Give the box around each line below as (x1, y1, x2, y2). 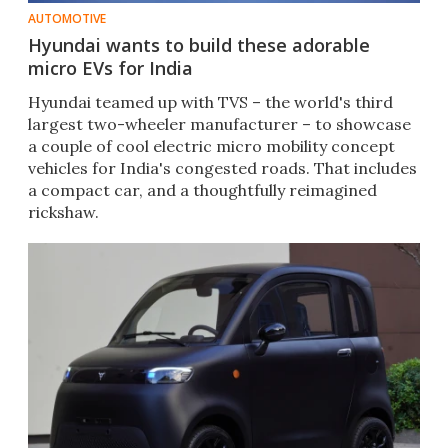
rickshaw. (28, 202, 99, 223)
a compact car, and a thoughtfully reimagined (28, 180, 377, 201)
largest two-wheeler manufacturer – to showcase (28, 114, 411, 135)
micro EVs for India (28, 56, 193, 81)
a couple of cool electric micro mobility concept (28, 136, 395, 157)
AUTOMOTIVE (28, 10, 106, 28)
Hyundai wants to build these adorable (28, 33, 370, 58)
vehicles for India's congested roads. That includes (28, 158, 417, 179)
